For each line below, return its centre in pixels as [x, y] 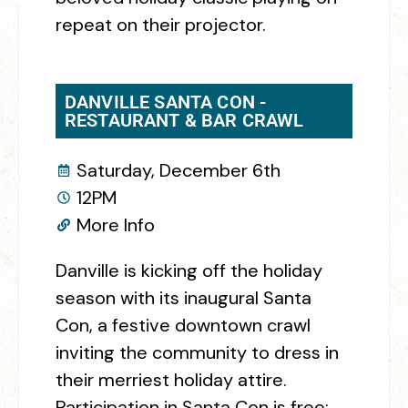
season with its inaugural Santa [184, 298]
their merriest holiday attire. [171, 380]
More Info [115, 225]
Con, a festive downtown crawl [183, 326]
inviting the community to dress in [197, 353]
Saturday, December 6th [178, 171]
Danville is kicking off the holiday [189, 271]
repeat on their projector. [161, 25]
